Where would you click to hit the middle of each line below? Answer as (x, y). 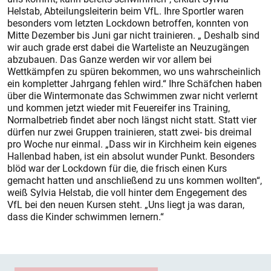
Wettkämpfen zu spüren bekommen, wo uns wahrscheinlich (134, 71)
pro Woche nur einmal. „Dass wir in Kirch (94, 144)
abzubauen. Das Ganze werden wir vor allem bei (109, 59)
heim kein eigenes (218, 144)
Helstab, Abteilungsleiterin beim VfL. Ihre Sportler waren (126, 11)
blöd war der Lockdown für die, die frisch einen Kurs (117, 168)
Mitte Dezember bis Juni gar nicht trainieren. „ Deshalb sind (133, 35)
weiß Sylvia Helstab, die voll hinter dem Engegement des (127, 192)
